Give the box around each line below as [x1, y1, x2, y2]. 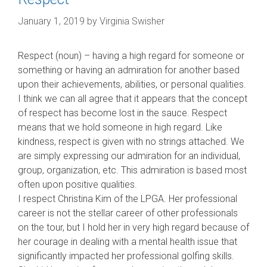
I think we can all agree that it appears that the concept [18, 93, 247, 104]
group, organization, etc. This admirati [18, 164, 174, 176]
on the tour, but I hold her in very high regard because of [18, 222, 249, 233]
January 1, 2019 [18, 15, 85, 27]
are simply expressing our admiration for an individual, [18, 150, 240, 162]
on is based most [174, 164, 247, 176]
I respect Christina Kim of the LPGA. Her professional [18, 193, 237, 204]
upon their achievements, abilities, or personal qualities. [18, 79, 246, 90]
